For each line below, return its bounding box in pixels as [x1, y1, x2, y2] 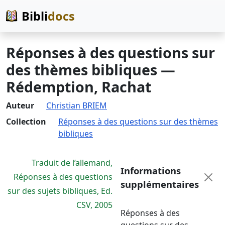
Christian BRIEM [46, 100, 107, 111]
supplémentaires [121, 178, 199, 190]
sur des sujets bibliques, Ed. [8, 185, 113, 196]
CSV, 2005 [76, 199, 113, 210]
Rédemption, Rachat [6, 77, 151, 96]
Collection [6, 116, 46, 127]
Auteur [6, 100, 34, 111]
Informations [121, 164, 181, 177]
